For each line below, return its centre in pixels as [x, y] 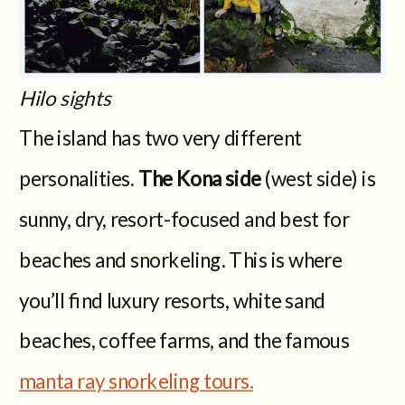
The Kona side [199, 178]
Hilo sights [66, 97]
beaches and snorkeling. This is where [181, 259]
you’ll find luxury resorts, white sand [172, 299]
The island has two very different [160, 137]
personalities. [77, 178]
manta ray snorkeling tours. [137, 380]
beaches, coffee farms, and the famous [184, 340]
